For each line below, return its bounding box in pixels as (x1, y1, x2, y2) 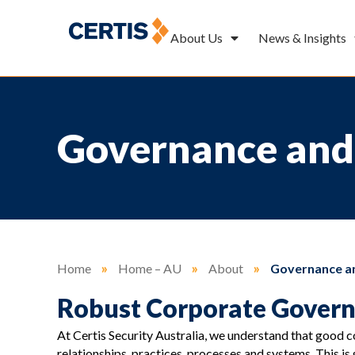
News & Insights (258, 30, 347, 46)
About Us (170, 30, 223, 46)
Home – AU (118, 261, 181, 277)
